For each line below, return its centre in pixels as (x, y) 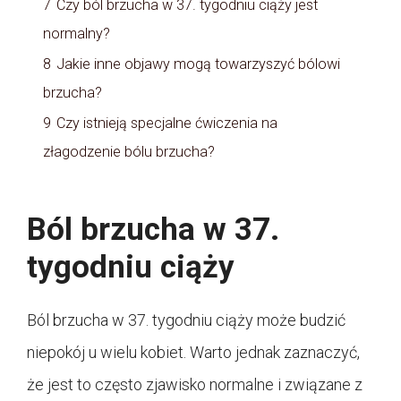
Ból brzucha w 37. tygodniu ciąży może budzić (186, 320)
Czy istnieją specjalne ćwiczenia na (167, 124)
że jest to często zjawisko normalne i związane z (195, 385)
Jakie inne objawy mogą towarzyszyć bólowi (198, 64)
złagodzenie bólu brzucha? (129, 152)
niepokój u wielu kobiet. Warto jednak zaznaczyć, (193, 353)
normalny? (77, 34)
